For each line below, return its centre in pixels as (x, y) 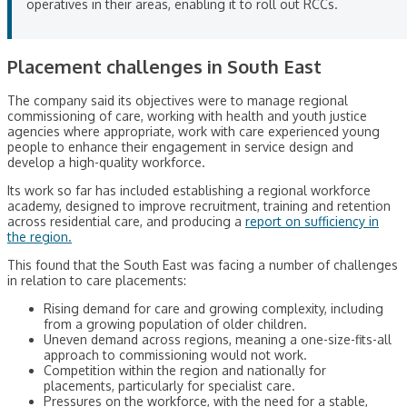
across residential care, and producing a (126, 222)
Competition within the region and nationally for (185, 371)
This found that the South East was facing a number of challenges (203, 265)
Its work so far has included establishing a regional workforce (189, 191)
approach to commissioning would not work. (175, 355)
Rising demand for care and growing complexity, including (213, 309)
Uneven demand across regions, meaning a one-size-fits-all (218, 340)
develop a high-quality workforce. (106, 163)
